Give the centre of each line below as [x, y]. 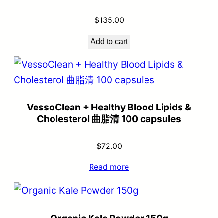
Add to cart [109, 41]
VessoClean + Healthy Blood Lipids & [109, 107]
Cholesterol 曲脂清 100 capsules [109, 119]
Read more [109, 167]
